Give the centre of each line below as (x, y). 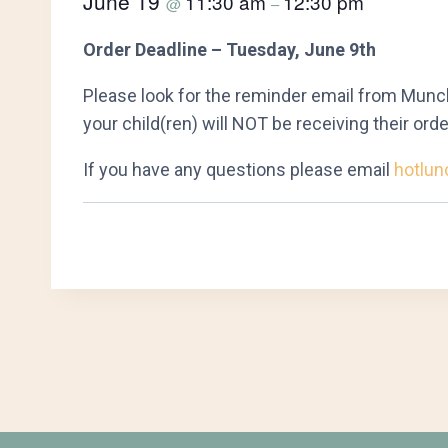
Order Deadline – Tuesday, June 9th (229, 50)
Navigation (172, 324)
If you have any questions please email (238, 170)
